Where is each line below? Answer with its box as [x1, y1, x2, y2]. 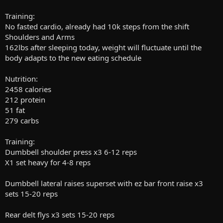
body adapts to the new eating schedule [5, 53, 141, 63]
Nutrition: [5, 74, 38, 84]
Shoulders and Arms [5, 32, 75, 42]
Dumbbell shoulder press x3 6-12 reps [5, 147, 137, 157]
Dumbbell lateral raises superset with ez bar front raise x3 [5, 178, 203, 189]
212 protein [5, 95, 45, 105]
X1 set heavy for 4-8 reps [5, 157, 91, 168]
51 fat [5, 105, 25, 115]
